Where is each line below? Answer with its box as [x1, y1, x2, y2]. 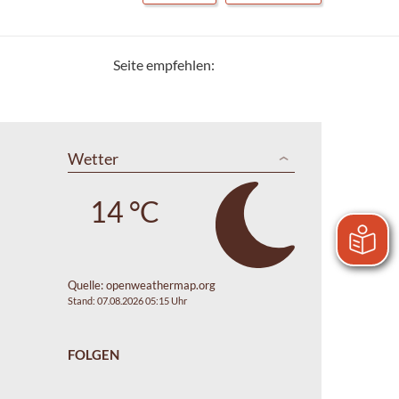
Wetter [68, 148, 118, 168]
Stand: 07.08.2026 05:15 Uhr [68, 294, 187, 306]
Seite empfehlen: [113, 55, 215, 73]
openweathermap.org [106, 277, 216, 292]
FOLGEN [68, 346, 119, 362]
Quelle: [68, 277, 106, 292]
